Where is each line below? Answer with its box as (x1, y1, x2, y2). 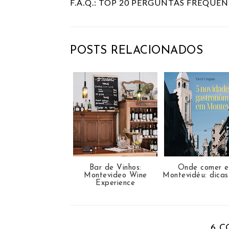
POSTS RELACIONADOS (70, 45, 203, 57)
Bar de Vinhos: (89, 164, 142, 172)
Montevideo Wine (84, 172, 147, 180)
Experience (96, 179, 135, 188)
